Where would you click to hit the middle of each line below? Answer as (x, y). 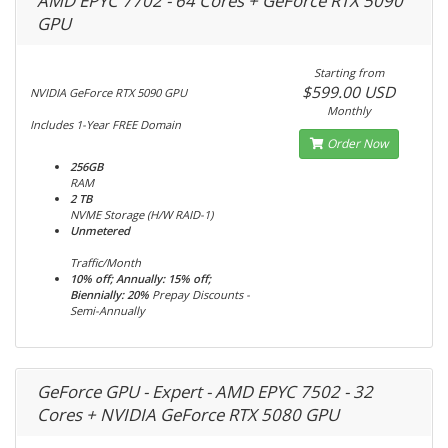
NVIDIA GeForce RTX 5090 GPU (108, 92)
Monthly (348, 110)
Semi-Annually (107, 310)
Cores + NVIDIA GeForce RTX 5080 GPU (188, 414)
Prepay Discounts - (201, 294)
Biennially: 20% (109, 294)
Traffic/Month (105, 262)
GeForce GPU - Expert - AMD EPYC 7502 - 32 (205, 391)
